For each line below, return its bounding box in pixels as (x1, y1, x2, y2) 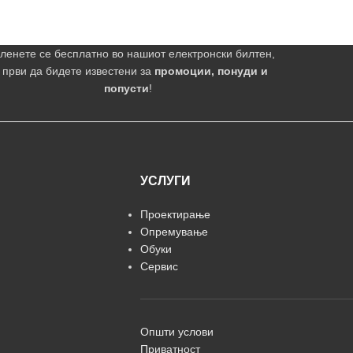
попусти (104, 82, 150, 95)
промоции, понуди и (154, 65, 269, 77)
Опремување (139, 225, 208, 238)
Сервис (139, 260, 178, 273)
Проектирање (139, 208, 210, 221)
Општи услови (139, 325, 214, 338)
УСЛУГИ (139, 174, 191, 188)
